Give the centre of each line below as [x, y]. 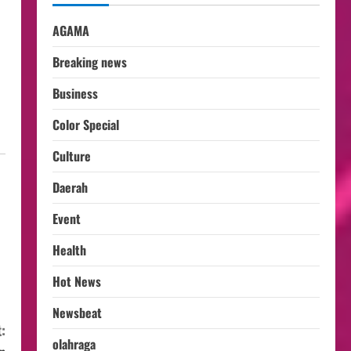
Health [69, 250]
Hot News [76, 281]
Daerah [70, 187]
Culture [71, 156]
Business [75, 93]
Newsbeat [77, 313]
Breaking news [89, 62]
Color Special [85, 125]
